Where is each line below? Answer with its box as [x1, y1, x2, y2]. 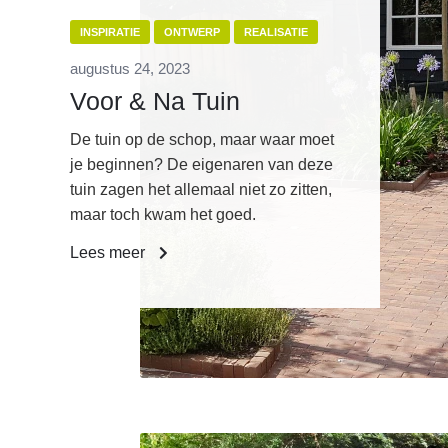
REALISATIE [244, 26, 308, 39]
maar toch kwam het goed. [70, 206, 256, 224]
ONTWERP [164, 26, 220, 39]
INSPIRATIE [80, 26, 140, 39]
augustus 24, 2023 [70, 60, 190, 78]
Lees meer [70, 244, 149, 262]
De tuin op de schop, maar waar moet [70, 131, 334, 149]
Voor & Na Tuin [70, 87, 240, 116]
